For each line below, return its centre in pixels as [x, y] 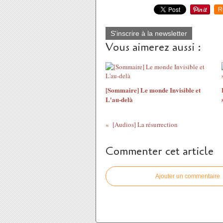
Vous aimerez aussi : [153, 47]
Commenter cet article [160, 151]
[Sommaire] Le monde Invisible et [153, 90]
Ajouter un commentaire [188, 176]
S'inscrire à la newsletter [149, 33]
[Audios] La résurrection [145, 124]
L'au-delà [119, 99]
